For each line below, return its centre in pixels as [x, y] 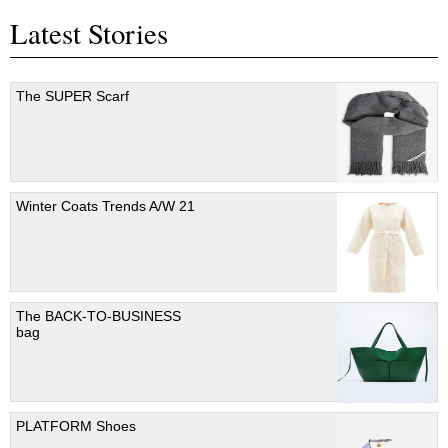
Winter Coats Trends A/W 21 [105, 205]
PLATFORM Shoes [76, 425]
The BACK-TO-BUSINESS [98, 315]
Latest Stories [89, 33]
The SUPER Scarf [72, 95]
